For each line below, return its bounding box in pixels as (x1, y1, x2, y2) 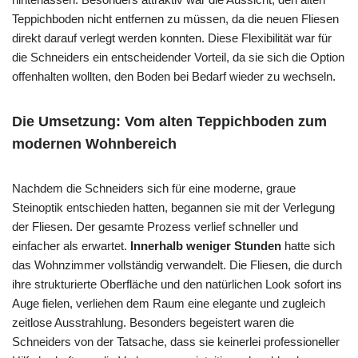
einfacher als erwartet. (12, 238, 130, 253)
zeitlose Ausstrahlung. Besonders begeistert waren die (12, 315, 294, 329)
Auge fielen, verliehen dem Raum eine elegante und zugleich (12, 296, 325, 310)
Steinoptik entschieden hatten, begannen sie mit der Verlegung (12, 200, 335, 214)
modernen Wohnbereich (12, 135, 177, 152)
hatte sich (281, 238, 335, 253)
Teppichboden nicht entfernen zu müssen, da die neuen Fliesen (12, 11, 339, 26)
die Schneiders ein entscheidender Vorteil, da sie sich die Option (12, 50, 344, 64)
